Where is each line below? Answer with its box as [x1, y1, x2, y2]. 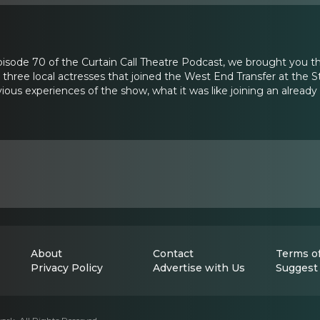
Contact [153, 247, 194, 260]
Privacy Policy [31, 261, 103, 274]
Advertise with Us [153, 261, 246, 274]
